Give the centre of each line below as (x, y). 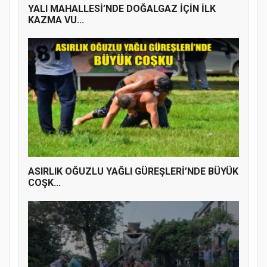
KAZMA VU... (56, 20)
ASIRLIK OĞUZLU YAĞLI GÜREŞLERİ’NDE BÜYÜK (133, 172)
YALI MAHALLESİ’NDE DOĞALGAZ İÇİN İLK (122, 9)
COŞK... (44, 183)
